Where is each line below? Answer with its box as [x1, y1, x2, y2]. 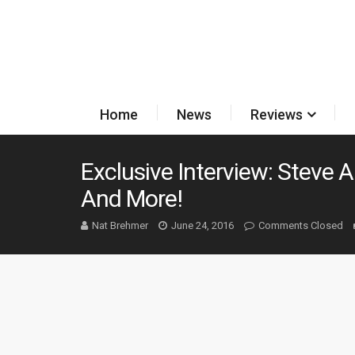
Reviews [250, 106, 303, 123]
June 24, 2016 [171, 219, 234, 231]
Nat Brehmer [92, 219, 148, 231]
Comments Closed [258, 219, 343, 231]
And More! [81, 185, 182, 212]
